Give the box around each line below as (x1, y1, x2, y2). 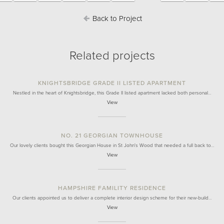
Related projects (69, 48, 155, 63)
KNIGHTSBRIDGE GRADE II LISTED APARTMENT (38, 79, 186, 86)
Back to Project (90, 14, 142, 23)
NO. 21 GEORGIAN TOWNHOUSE (61, 132, 163, 139)
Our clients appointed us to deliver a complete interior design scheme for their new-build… (12, 195, 212, 201)
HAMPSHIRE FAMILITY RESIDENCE (58, 184, 166, 191)
